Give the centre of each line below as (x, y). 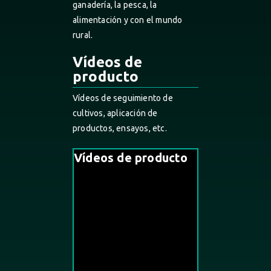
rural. (83, 35)
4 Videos (91, 186)
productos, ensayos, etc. (120, 128)
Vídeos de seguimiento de (123, 98)
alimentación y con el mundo (128, 20)
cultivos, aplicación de (115, 113)
